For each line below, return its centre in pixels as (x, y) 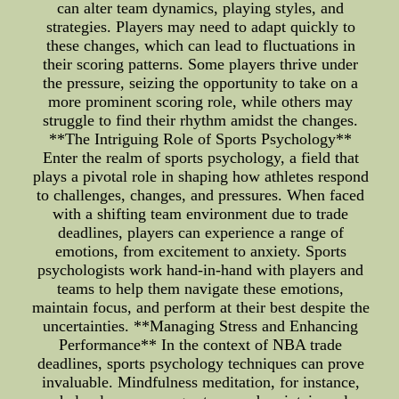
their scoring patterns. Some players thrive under (201, 64)
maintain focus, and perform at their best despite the (200, 307)
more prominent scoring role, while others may (201, 102)
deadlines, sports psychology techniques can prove (200, 363)
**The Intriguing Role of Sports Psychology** (201, 139)
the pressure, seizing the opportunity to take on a (201, 83)
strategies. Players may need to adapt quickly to (200, 27)
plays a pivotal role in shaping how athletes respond (200, 176)
